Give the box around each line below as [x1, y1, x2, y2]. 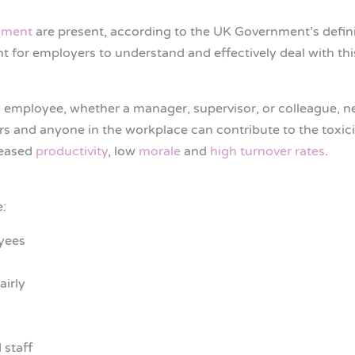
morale [139, 143, 181, 160]
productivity [36, 143, 108, 160]
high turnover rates [210, 143, 325, 160]
